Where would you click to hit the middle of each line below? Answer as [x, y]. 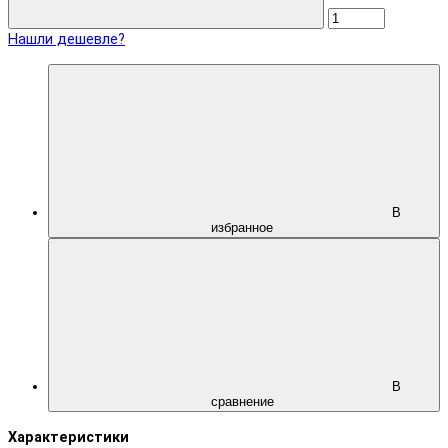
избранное [244, 228]
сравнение [244, 402]
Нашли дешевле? [66, 39]
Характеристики [68, 437]
